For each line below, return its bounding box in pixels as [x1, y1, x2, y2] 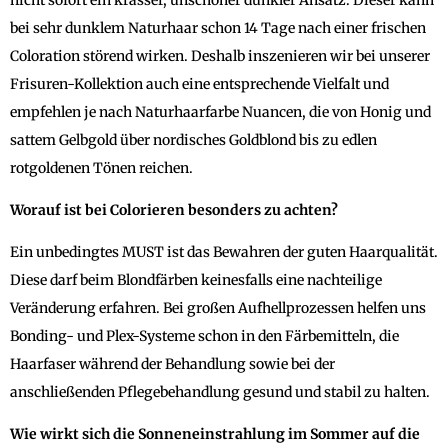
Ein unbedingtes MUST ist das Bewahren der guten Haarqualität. [10, 242, 438, 261]
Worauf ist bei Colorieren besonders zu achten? [10, 200, 338, 219]
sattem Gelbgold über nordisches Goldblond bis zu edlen [10, 130, 377, 149]
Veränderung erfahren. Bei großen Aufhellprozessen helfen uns [10, 298, 426, 317]
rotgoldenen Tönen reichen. [10, 158, 193, 177]
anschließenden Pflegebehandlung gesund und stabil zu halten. [10, 382, 430, 401]
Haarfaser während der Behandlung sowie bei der [10, 354, 335, 373]
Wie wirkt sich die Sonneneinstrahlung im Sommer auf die [10, 424, 420, 443]
